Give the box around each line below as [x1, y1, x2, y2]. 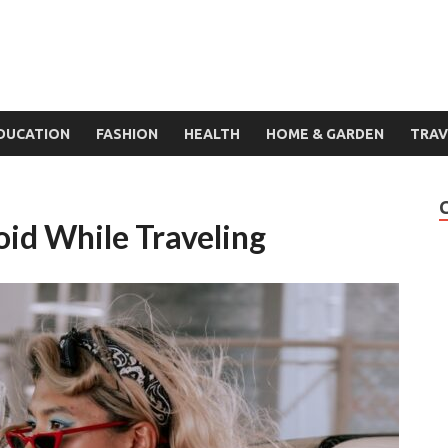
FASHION [96, 125, 158, 142]
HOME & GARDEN [266, 125, 384, 142]
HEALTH [184, 125, 240, 142]
